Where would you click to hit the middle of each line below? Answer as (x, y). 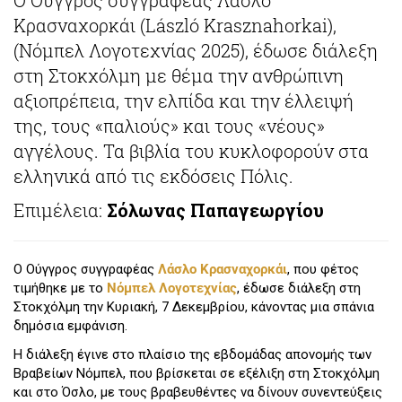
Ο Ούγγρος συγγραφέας (86, 270)
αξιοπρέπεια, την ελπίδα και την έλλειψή (184, 100)
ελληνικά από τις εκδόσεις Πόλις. (153, 175)
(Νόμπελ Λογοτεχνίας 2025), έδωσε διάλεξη (196, 50)
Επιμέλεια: (60, 210)
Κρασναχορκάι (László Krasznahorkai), (175, 25)
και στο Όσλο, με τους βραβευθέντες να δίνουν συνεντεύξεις (198, 392)
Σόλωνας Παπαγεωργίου (215, 210)
